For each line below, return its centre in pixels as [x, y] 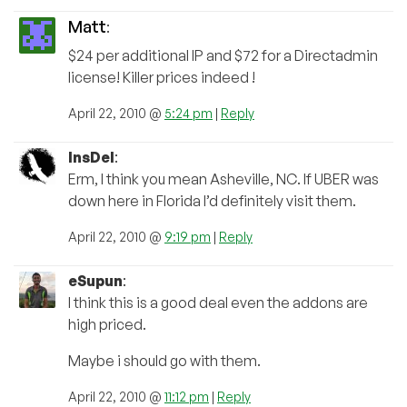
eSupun [95, 280]
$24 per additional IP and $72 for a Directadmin [223, 55]
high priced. [107, 324]
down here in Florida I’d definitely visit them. [212, 200]
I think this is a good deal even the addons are [218, 302]
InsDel [91, 157]
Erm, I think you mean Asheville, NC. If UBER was [223, 179]
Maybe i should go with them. [164, 360]
